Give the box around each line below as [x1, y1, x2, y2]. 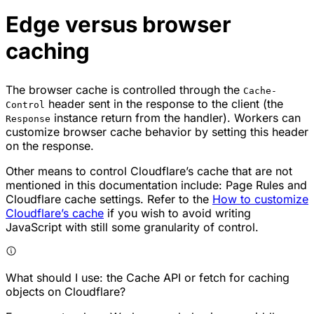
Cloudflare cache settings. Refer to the [6, 191, 212, 206]
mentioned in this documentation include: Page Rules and [6, 177, 307, 192]
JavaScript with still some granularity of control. [6, 219, 259, 234]
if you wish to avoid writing [104, 205, 251, 220]
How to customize [212, 191, 308, 206]
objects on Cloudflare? [6, 284, 125, 299]
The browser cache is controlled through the [6, 82, 243, 97]
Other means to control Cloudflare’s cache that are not [6, 163, 292, 178]
